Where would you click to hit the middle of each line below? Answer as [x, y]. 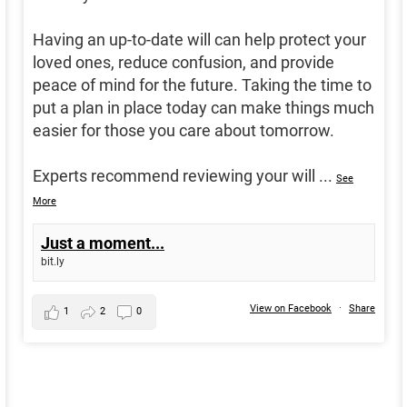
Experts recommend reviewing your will [174, 176]
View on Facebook [291, 309]
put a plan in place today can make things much [203, 108]
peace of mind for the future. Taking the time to [202, 85]
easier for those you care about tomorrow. [184, 131]
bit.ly [53, 262]
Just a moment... [103, 243]
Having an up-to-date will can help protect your [199, 40]
